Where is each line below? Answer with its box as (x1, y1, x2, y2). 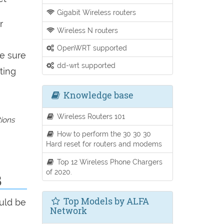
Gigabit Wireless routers (55, 8, 136, 17)
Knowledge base (61, 88, 133, 101)
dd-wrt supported (55, 61, 116, 70)
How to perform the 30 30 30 (55, 129, 151, 138)
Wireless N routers (55, 25, 118, 34)
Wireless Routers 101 (55, 111, 125, 120)
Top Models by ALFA (61, 194, 149, 207)
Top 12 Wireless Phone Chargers (55, 157, 163, 166)
